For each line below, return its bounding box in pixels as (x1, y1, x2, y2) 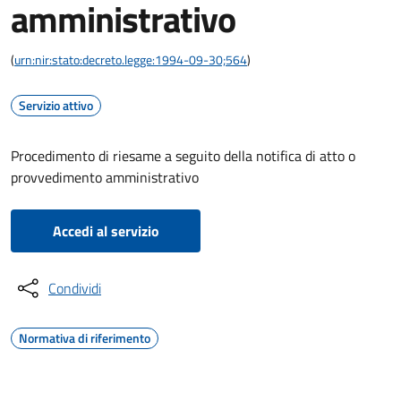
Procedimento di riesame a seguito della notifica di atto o (11, 145, 355, 166)
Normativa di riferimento (19, 328, 150, 347)
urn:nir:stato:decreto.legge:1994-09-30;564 (14, 50, 247, 69)
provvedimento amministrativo (11, 166, 199, 188)
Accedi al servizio (52, 220, 159, 242)
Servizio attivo (19, 96, 93, 115)
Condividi (48, 277, 101, 299)
